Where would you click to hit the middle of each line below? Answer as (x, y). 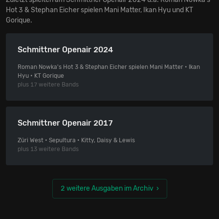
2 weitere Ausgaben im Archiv (107, 189)
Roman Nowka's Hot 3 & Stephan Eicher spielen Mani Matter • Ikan (109, 67)
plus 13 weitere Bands (48, 149)
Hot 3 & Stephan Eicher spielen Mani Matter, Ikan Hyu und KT (99, 10)
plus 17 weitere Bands (48, 85)
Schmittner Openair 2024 (65, 50)
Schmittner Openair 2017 (65, 123)
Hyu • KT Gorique (41, 76)
